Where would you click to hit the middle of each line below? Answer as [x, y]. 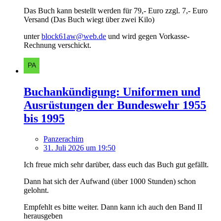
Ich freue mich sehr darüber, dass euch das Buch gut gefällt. [116, 165]
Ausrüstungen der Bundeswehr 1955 [115, 105]
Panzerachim [63, 139]
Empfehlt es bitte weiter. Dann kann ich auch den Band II [113, 207]
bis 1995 [44, 118]
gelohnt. [36, 190]
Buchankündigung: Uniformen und [112, 92]
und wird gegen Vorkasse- [148, 36]
